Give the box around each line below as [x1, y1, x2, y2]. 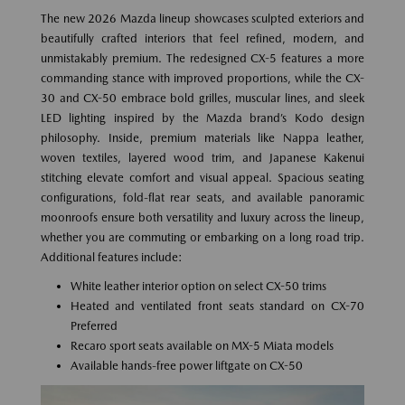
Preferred [70, 318, 118, 333]
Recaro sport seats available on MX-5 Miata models [70, 338, 334, 353]
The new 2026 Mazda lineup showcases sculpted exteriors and [41, 11, 364, 25]
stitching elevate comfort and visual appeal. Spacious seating [41, 170, 364, 184]
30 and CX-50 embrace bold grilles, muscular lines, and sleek [41, 90, 364, 105]
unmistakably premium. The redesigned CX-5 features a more [41, 51, 364, 65]
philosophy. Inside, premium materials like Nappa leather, [41, 130, 364, 145]
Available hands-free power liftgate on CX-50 [70, 358, 303, 372]
